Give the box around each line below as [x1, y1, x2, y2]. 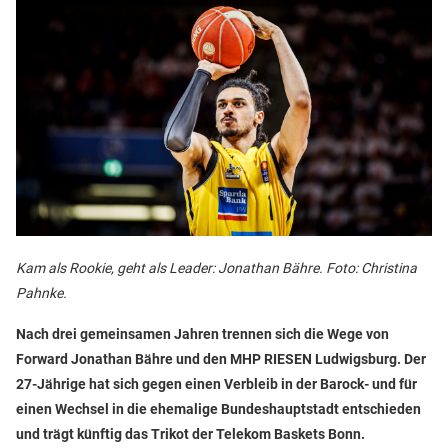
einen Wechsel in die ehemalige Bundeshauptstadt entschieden [16, 401, 421, 418]
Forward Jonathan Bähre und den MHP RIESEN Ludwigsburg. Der [16, 351, 426, 368]
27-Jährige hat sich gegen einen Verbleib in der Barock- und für [16, 376, 417, 393]
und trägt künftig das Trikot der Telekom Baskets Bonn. [16, 426, 365, 443]
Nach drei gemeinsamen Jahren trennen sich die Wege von [16, 326, 389, 343]
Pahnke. [16, 285, 67, 302]
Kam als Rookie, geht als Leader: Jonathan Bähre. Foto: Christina [16, 260, 417, 277]
